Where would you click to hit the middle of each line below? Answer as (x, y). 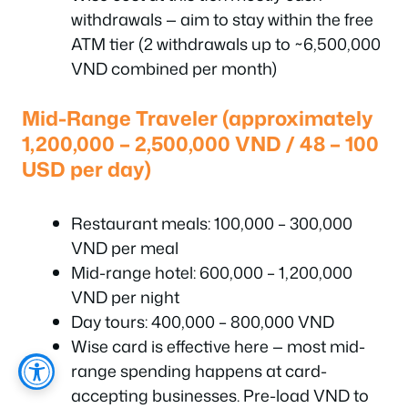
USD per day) (87, 169)
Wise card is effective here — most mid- (218, 346)
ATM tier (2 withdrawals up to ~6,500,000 (226, 44)
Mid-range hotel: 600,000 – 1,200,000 (212, 272)
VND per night (125, 297)
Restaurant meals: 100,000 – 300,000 (212, 223)
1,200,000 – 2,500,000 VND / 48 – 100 (200, 143)
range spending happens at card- (199, 371)
